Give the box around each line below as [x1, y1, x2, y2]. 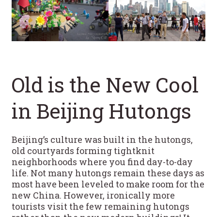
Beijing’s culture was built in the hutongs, [12, 134, 193, 146]
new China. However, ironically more [12, 189, 175, 201]
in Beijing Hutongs [12, 97, 191, 124]
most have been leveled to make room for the [12, 178, 204, 190]
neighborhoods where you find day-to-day [12, 156, 193, 168]
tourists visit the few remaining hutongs [12, 201, 189, 213]
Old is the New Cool [12, 71, 199, 98]
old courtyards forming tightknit [12, 145, 155, 157]
